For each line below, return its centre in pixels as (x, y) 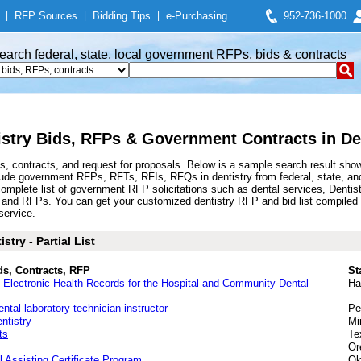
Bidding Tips (122, 16)
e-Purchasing (197, 16)
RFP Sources (46, 16)
